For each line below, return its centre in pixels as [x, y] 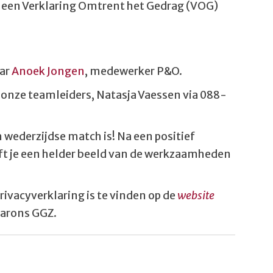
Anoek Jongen [48, 71]
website [196, 196]
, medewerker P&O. [133, 71]
